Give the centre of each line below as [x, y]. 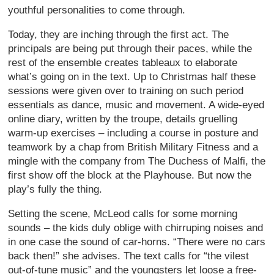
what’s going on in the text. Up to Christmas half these [132, 76]
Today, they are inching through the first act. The [119, 34]
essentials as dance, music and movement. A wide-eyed [136, 105]
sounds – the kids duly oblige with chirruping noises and [136, 228]
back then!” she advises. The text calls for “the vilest [129, 256]
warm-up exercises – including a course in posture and [133, 133]
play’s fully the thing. [55, 189]
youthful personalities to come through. [97, 10]
